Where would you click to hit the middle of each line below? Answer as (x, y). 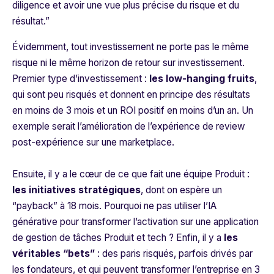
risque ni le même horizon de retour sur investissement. (128, 63)
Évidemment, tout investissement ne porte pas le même (131, 47)
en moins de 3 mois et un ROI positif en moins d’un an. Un (133, 111)
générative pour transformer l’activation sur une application (135, 222)
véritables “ (40, 254)
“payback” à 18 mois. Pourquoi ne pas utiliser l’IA (114, 206)
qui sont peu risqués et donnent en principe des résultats (131, 95)
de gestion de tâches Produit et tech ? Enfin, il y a (118, 238)
